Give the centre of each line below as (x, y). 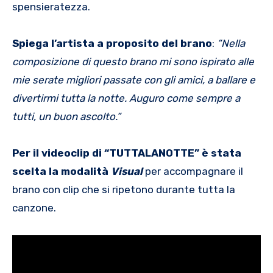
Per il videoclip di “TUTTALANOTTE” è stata (127, 153)
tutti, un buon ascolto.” (66, 116)
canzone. (34, 207)
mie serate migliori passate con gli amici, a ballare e (134, 80)
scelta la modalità (62, 171)
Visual (127, 171)
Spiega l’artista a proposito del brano (112, 43)
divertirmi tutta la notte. (71, 98)
